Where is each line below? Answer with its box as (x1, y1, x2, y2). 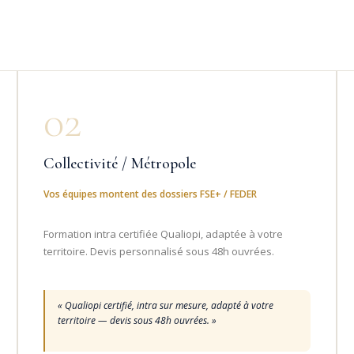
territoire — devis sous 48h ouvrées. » (58, 313, 217, 327)
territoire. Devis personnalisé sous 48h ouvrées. (43, 243, 275, 258)
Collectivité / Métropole (43, 153, 197, 173)
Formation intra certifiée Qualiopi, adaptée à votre (43, 226, 284, 241)
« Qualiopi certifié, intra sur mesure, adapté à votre (58, 298, 274, 312)
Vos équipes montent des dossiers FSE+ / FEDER (43, 186, 258, 201)
